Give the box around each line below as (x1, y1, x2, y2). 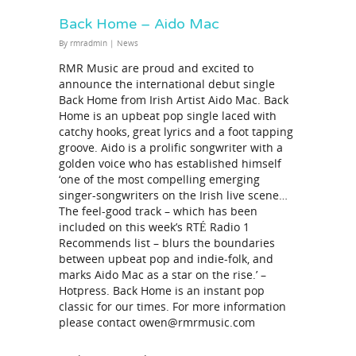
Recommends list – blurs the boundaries (59, 235, 275, 251)
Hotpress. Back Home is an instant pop (59, 283, 265, 299)
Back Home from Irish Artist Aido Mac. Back (59, 92, 288, 108)
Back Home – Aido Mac (59, 15, 219, 33)
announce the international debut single (59, 76, 275, 92)
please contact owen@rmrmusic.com (59, 315, 255, 331)
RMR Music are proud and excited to (59, 60, 253, 76)
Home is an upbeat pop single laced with (59, 108, 277, 124)
